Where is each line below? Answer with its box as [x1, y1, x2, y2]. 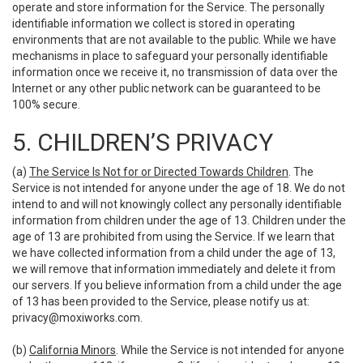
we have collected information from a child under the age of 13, [12, 246, 335, 259]
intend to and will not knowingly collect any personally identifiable [12, 198, 342, 211]
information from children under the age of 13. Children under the [12, 214, 346, 227]
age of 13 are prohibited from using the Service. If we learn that [12, 230, 335, 243]
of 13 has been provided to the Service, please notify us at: [12, 295, 310, 308]
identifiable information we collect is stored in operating [12, 17, 295, 30]
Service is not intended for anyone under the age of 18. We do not [12, 181, 345, 194]
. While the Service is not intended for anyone [116, 344, 344, 357]
